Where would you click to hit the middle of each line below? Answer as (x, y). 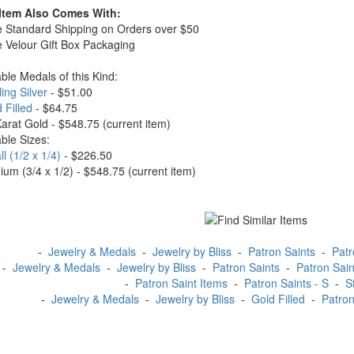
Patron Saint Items (181, 283)
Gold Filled (278, 299)
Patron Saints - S (286, 283)
